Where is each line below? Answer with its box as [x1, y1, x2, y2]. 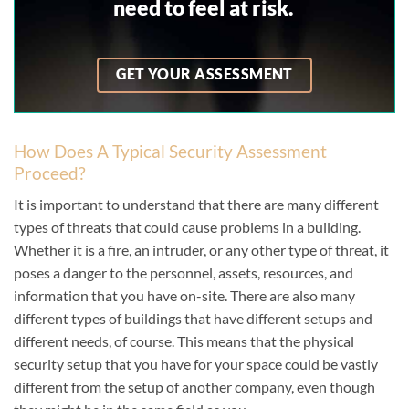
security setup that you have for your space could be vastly [14, 355, 378, 373]
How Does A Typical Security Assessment [14, 140, 327, 162]
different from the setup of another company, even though [14, 378, 375, 396]
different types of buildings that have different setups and [14, 309, 372, 328]
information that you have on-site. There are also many [14, 287, 355, 305]
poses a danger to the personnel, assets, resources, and [14, 264, 353, 282]
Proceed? [14, 162, 86, 184]
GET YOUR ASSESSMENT [116, 65, 293, 82]
